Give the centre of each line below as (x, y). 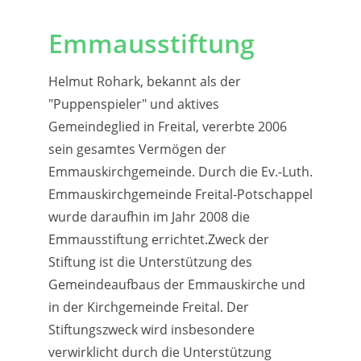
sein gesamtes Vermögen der (137, 149)
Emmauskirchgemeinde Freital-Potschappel (180, 195)
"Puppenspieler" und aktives (133, 104)
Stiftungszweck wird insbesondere (151, 330)
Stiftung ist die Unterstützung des (150, 262)
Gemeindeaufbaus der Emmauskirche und (176, 285)
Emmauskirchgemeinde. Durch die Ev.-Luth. (180, 172)
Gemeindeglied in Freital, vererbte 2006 (167, 127)
